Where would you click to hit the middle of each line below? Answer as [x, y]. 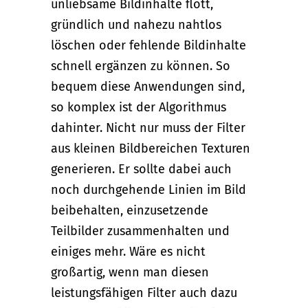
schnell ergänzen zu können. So [141, 66]
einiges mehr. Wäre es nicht [128, 252]
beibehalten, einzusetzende [130, 211]
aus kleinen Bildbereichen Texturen [151, 149]
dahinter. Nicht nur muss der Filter [148, 128]
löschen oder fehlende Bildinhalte [148, 46]
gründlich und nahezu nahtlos [136, 25]
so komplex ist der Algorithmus [139, 108]
